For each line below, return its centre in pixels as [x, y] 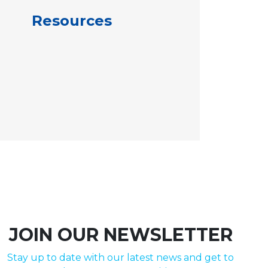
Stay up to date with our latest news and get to [121, 257]
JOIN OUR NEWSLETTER [121, 234]
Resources [72, 20]
